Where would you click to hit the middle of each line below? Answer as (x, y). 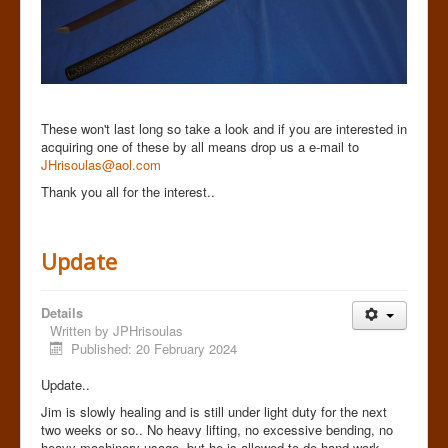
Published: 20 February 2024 (154, 348)
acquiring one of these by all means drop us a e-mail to (200, 146)
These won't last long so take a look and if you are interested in (224, 128)
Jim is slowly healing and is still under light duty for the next (214, 411)
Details (62, 312)
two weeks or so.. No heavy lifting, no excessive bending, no (217, 429)
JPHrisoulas (148, 330)
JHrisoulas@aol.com (101, 164)
